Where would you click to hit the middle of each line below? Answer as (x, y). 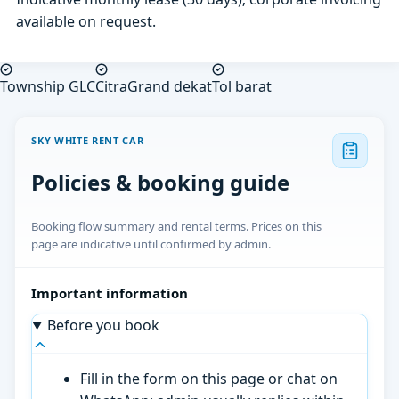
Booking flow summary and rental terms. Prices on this (177, 226)
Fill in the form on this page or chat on (208, 379)
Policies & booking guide (161, 182)
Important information (110, 293)
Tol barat (242, 87)
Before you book (104, 326)
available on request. (86, 21)
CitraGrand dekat (154, 87)
